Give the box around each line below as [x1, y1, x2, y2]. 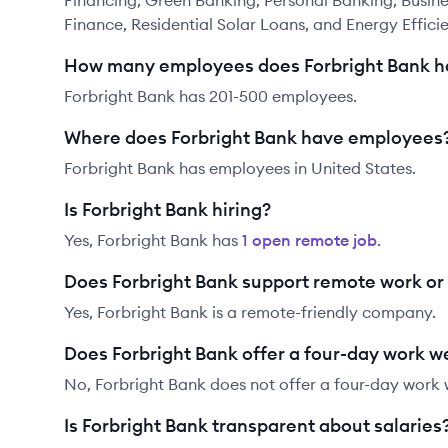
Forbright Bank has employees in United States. [64, 158, 416, 178]
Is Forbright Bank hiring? [64, 198, 271, 221]
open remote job [248, 230, 377, 250]
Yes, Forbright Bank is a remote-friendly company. [64, 302, 436, 322]
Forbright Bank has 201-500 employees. [64, 86, 357, 106]
